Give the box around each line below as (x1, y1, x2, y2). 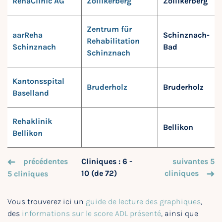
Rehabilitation (87, 36, 140, 46)
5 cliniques (7, 169, 48, 179)
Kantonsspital (12, 76, 64, 86)
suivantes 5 (172, 157, 215, 166)
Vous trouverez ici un (7, 197, 86, 207)
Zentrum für (87, 24, 132, 34)
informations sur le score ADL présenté (22, 209, 161, 219)
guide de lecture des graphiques (86, 197, 201, 207)
